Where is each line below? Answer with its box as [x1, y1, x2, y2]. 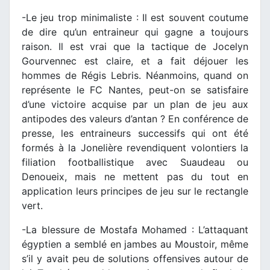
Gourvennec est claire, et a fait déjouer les [22, 55, 248, 67]
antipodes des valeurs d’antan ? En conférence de [22, 113, 248, 125]
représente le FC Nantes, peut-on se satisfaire [22, 84, 248, 96]
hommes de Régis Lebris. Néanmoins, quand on [22, 69, 248, 82]
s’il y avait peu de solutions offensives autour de [22, 253, 248, 265]
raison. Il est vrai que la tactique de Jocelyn [22, 40, 248, 53]
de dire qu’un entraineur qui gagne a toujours [22, 26, 248, 39]
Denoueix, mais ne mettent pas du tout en [22, 171, 248, 183]
